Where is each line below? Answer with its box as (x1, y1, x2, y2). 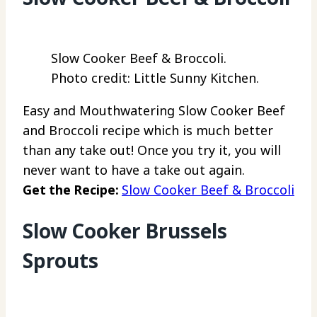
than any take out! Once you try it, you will (23, 142, 281, 159)
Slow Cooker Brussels (23, 217, 227, 245)
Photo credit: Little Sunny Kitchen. (51, 69, 259, 87)
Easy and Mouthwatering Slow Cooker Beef (23, 102, 285, 120)
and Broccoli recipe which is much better (23, 122, 273, 139)
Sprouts (23, 247, 98, 275)
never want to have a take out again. (23, 161, 245, 179)
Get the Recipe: (23, 181, 122, 199)
